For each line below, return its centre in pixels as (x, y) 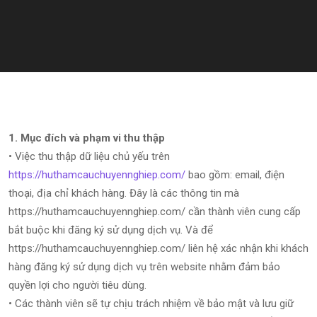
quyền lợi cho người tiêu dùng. (77, 285)
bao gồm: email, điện (235, 175)
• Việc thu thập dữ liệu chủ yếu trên (89, 156)
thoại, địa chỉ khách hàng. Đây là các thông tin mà (124, 193)
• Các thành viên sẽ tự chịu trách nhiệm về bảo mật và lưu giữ (151, 304)
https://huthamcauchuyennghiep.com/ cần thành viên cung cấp (155, 212)
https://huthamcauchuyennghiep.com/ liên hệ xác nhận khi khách (158, 248)
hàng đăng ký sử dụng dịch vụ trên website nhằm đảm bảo (144, 267)
